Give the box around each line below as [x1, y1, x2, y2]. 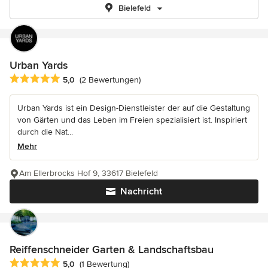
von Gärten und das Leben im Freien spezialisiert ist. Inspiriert [17, 115, 247, 126]
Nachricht [120, 185, 162, 198]
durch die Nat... [17, 127, 73, 138]
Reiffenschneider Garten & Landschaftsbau [10, 243, 214, 257]
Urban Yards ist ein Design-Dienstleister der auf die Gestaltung [17, 103, 250, 114]
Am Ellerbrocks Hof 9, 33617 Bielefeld [19, 168, 158, 179]
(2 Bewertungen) [80, 75, 141, 86]
